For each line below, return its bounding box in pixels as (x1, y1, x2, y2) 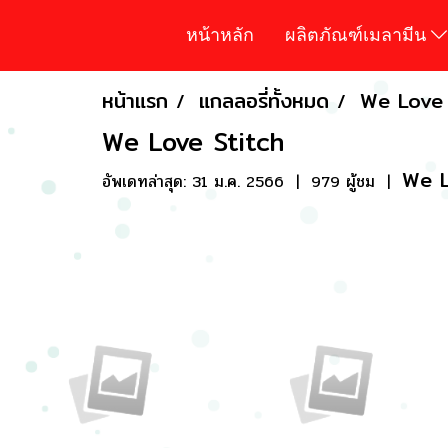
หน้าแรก (102, 84, 168, 116)
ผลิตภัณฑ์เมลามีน (285, 21, 432, 46)
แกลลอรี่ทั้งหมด (199, 84, 329, 116)
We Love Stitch (102, 121, 284, 162)
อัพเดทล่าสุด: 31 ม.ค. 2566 (102, 168, 284, 194)
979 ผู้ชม (311, 168, 375, 194)
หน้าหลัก (186, 21, 255, 46)
